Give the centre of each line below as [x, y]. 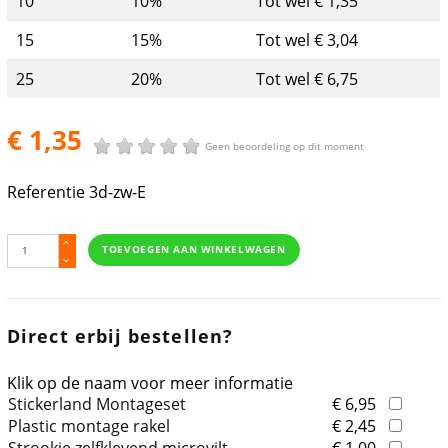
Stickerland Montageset [97, 404]
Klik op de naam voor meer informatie [150, 383]
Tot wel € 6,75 [307, 79]
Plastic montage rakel [89, 426]
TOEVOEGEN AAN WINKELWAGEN [194, 249]
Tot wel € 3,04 [307, 40]
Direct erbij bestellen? [120, 336]
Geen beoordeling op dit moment [285, 146]
